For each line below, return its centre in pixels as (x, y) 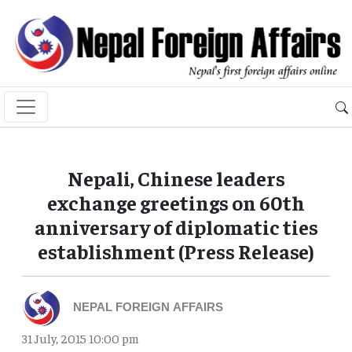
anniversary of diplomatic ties (176, 227)
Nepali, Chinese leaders (176, 178)
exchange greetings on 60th (176, 203)
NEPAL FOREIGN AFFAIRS (148, 309)
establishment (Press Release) (176, 251)
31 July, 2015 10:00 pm (81, 338)
